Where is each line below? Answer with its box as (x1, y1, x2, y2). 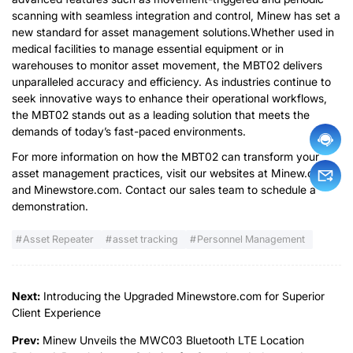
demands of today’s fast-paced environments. (12, 124, 246, 138)
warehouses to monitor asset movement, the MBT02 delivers (12, 58, 322, 72)
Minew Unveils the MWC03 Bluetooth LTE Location (43, 333, 304, 347)
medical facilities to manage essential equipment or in (12, 42, 284, 55)
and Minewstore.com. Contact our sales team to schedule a (12, 183, 316, 197)
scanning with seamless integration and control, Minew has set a (12, 9, 340, 22)
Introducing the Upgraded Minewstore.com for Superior (43, 289, 325, 303)
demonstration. (12, 199, 88, 214)
